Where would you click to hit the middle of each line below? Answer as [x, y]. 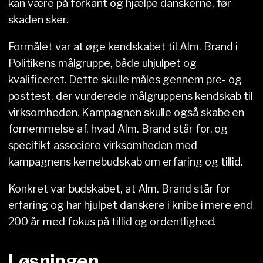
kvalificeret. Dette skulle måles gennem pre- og [125, 80]
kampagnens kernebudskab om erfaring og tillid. [126, 162]
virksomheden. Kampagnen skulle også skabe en [126, 113]
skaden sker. [38, 20]
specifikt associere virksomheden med [102, 146]
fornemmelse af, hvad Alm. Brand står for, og [118, 129]
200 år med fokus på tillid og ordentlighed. [112, 222]
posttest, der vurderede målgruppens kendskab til [131, 96]
